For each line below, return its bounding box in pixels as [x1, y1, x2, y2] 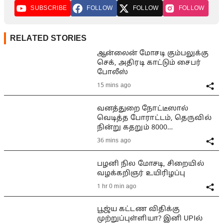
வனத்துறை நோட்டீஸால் [97, 104, 189, 113]
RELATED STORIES [10, 34, 87, 43]
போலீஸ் [97, 68, 128, 77]
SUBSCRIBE [30, 4, 67, 12]
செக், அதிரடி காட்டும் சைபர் [97, 58, 201, 67]
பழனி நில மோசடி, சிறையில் [97, 159, 204, 168]
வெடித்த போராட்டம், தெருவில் [97, 113, 212, 122]
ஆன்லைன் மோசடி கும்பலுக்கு [97, 49, 209, 58]
